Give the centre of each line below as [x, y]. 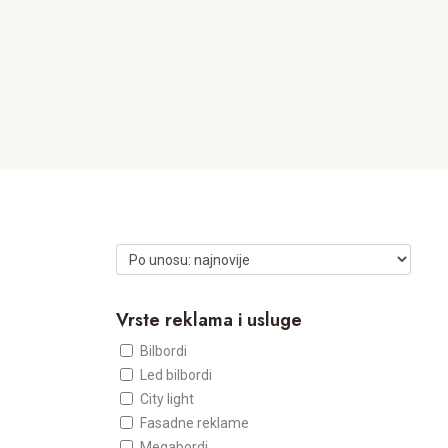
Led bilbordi [176, 375]
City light [167, 399]
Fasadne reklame [194, 423]
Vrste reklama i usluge [209, 320]
